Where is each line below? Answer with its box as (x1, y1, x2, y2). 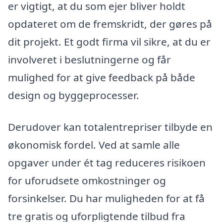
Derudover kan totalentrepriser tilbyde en (8, 119, 213, 134)
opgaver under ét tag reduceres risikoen (8, 155, 206, 169)
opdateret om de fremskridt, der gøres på (8, 17, 212, 31)
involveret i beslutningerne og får (8, 53, 171, 67)
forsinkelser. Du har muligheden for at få (8, 191, 205, 205)
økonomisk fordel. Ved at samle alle (8, 137, 180, 152)
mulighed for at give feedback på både (8, 70, 195, 85)
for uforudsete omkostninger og (8, 173, 166, 187)
